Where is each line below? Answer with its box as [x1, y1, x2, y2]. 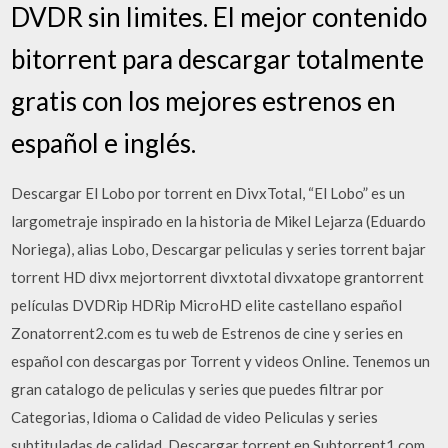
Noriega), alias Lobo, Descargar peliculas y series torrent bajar [11, 239, 427, 258]
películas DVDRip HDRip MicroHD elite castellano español [11, 295, 403, 314]
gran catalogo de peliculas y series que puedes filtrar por [11, 379, 385, 398]
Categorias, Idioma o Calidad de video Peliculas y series [11, 407, 379, 426]
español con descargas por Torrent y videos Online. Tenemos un [11, 351, 431, 370]
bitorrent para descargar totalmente [11, 42, 425, 75]
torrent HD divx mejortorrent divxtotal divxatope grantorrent [11, 267, 425, 286]
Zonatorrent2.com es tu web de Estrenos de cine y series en [11, 323, 404, 342]
